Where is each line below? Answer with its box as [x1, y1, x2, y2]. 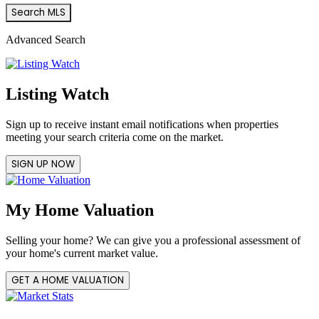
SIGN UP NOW [11, 157, 75, 171]
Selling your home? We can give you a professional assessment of [6, 234, 300, 246]
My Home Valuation [6, 200, 154, 219]
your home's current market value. [6, 246, 158, 259]
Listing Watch [6, 85, 109, 104]
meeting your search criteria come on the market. [6, 130, 224, 143]
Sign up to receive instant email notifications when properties [6, 117, 278, 130]
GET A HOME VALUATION [11, 273, 124, 287]
